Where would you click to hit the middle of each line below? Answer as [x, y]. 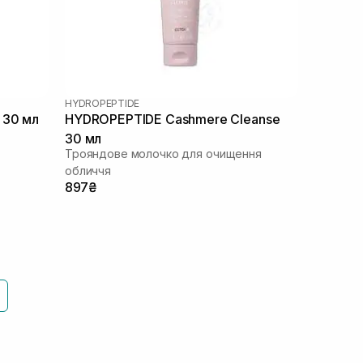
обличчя [88, 170]
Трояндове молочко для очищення [163, 153]
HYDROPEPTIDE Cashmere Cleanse [173, 119]
